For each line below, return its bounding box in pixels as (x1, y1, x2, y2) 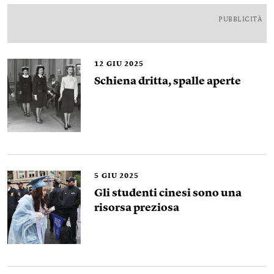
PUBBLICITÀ (218, 17, 262, 23)
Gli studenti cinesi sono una (94, 188, 242, 199)
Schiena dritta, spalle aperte (94, 76, 241, 87)
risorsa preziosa (94, 202, 179, 213)
